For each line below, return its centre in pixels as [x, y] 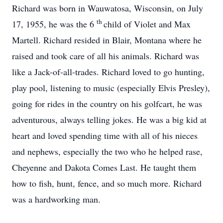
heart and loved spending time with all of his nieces [105, 135]
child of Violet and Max [147, 24]
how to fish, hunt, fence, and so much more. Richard [107, 183]
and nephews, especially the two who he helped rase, [107, 151]
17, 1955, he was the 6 [54, 24]
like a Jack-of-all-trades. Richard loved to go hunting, [108, 72]
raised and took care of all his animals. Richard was [106, 56]
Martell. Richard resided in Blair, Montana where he [107, 40]
